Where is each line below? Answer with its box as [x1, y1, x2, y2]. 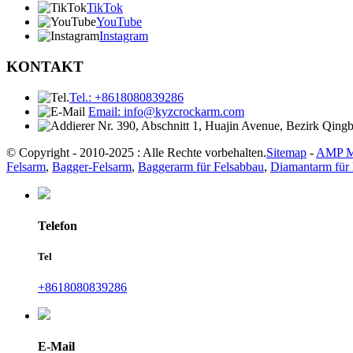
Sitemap [266, 145, 307, 159]
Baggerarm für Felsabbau [138, 159, 264, 173]
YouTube [96, 15, 142, 29]
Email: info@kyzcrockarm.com [88, 104, 244, 118]
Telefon [38, 218, 77, 232]
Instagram [99, 29, 148, 43]
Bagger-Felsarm [52, 159, 132, 173]
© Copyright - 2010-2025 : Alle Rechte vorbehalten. [6, 145, 266, 159]
